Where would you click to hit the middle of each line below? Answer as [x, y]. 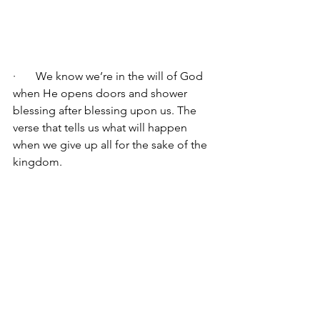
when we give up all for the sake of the [111, 145]
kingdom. [37, 162]
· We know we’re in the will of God [109, 76]
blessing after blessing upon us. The [106, 111]
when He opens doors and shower [101, 94]
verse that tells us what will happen [101, 128]
